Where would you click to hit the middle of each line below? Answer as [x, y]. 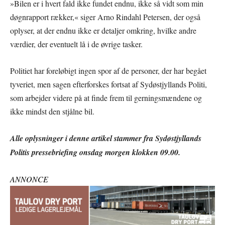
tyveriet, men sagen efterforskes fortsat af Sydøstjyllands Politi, [108, 84]
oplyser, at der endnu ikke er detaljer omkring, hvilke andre [103, 30]
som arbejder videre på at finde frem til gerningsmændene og [106, 97]
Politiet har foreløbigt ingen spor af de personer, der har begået [108, 70]
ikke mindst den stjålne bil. [52, 111]
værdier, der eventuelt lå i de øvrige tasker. [76, 44]
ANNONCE [29, 179]
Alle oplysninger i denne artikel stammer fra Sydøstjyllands [106, 138]
